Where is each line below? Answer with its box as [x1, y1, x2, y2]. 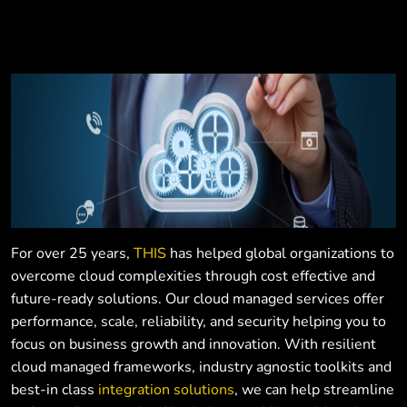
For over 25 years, [11, 243, 134, 263]
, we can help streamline [234, 380, 394, 400]
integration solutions [98, 380, 234, 400]
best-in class [11, 380, 98, 400]
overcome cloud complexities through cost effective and [11, 266, 375, 286]
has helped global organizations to [166, 243, 394, 263]
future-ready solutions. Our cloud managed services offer [11, 289, 384, 309]
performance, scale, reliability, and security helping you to [11, 312, 386, 332]
